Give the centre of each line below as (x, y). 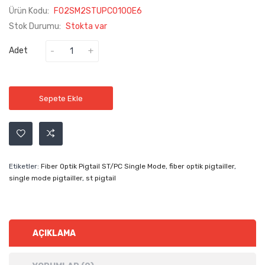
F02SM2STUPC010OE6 (98, 11)
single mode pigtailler (46, 178)
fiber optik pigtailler (202, 166)
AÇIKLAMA (54, 233)
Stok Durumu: (36, 26)
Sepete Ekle (61, 98)
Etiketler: (25, 166)
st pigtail (101, 178)
